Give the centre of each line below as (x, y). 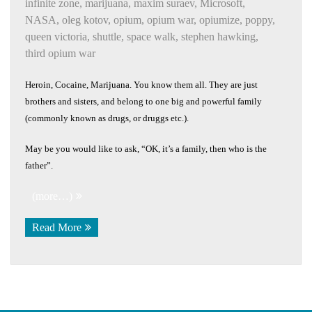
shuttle (107, 36)
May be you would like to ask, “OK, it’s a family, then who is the (146, 148)
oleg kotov (85, 19)
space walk (151, 36)
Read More (57, 227)
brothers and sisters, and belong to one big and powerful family (143, 101)
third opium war (60, 53)
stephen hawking (218, 36)
